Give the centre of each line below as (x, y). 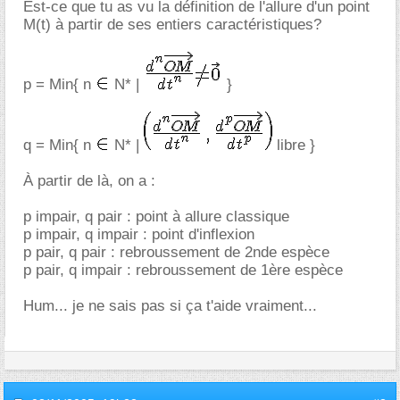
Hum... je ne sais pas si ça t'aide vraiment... (170, 306)
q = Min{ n (59, 145)
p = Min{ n (59, 84)
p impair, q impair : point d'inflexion (139, 234)
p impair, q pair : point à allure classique (156, 217)
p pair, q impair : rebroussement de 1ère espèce (183, 270)
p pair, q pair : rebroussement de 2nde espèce (176, 252)
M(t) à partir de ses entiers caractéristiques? (172, 25)
